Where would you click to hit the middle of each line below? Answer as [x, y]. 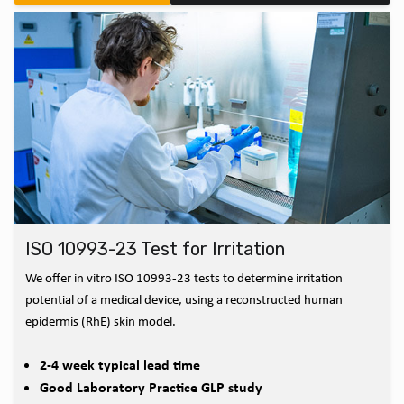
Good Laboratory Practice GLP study [151, 386]
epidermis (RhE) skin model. [101, 321]
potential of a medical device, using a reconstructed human [184, 299]
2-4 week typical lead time [120, 364]
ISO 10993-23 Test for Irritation [155, 248]
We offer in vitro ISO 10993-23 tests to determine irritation [184, 277]
